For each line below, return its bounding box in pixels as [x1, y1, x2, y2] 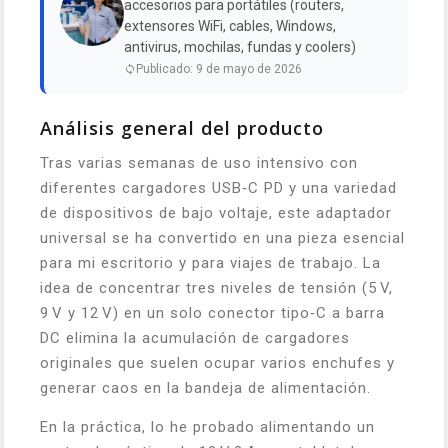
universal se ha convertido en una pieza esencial [40, 229, 405, 248]
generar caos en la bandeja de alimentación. [40, 379, 371, 398]
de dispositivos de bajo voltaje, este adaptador [40, 204, 392, 223]
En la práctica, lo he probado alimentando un [40, 418, 375, 437]
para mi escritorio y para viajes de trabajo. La [40, 254, 381, 273]
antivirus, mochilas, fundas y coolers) [124, 39, 356, 56]
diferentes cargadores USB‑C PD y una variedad [40, 179, 397, 198]
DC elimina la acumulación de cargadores [40, 329, 350, 348]
